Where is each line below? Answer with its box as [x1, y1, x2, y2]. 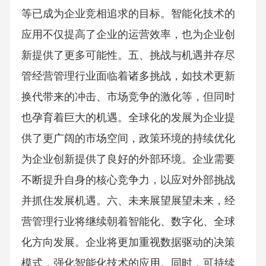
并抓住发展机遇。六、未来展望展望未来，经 [21, 195, 235, 207]
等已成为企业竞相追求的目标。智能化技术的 [21, 8, 235, 20]
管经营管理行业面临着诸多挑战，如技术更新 [21, 70, 235, 83]
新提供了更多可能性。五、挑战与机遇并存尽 [21, 49, 235, 62]
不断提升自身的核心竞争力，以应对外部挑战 [21, 174, 235, 186]
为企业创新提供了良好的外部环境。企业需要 [21, 153, 235, 166]
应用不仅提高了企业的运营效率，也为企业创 [21, 28, 235, 41]
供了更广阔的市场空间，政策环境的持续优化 [21, 132, 235, 145]
